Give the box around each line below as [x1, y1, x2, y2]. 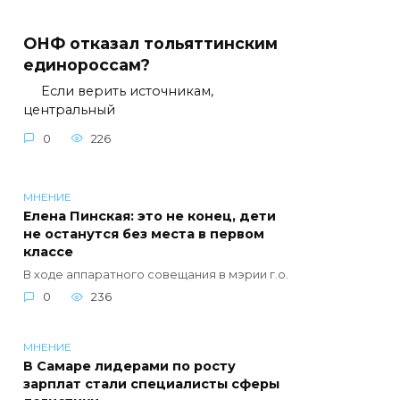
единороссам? [23, 54, 150, 74]
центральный [23, 102, 115, 118]
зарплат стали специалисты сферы [23, 376, 279, 393]
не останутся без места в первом [23, 226, 264, 243]
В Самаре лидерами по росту [23, 358, 236, 375]
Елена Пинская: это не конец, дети [23, 208, 276, 225]
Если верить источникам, [23, 83, 213, 99]
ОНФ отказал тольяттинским [23, 33, 278, 53]
